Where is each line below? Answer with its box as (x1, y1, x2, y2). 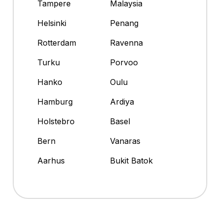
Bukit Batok (110, 156, 153, 166)
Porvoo (110, 57, 138, 68)
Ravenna (110, 38, 143, 48)
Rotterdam (37, 38, 76, 48)
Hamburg (37, 97, 73, 107)
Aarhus (37, 156, 65, 166)
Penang (110, 18, 138, 28)
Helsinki (37, 18, 66, 28)
